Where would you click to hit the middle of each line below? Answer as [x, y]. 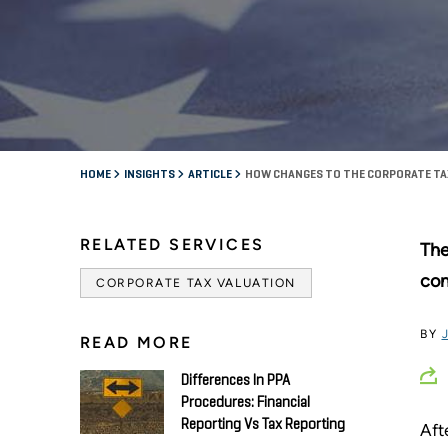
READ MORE [136, 342]
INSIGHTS [150, 174]
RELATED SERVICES [172, 244]
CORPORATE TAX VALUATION [196, 282]
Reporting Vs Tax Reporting [263, 424]
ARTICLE [211, 174]
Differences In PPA [235, 380]
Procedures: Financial [245, 402]
